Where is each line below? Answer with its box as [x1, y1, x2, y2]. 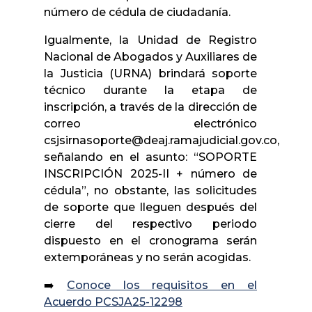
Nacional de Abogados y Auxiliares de [44, 49, 257, 63]
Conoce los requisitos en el [66, 278, 258, 292]
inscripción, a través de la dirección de [44, 100, 257, 114]
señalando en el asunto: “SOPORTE [44, 150, 257, 164]
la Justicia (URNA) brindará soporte [44, 66, 257, 80]
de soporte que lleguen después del [44, 200, 257, 214]
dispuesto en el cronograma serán [44, 233, 257, 247]
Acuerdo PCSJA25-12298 [44, 295, 182, 309]
